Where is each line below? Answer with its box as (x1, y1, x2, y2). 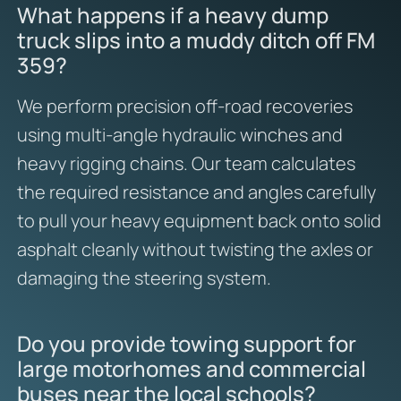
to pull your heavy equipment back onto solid (16, 209, 381, 234)
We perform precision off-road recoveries (16, 94, 353, 119)
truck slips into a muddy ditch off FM (16, 25, 375, 55)
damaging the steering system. (16, 266, 271, 291)
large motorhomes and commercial (16, 353, 366, 383)
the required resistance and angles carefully (16, 180, 376, 205)
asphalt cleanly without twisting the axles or (16, 237, 373, 262)
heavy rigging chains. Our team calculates (16, 151, 355, 176)
